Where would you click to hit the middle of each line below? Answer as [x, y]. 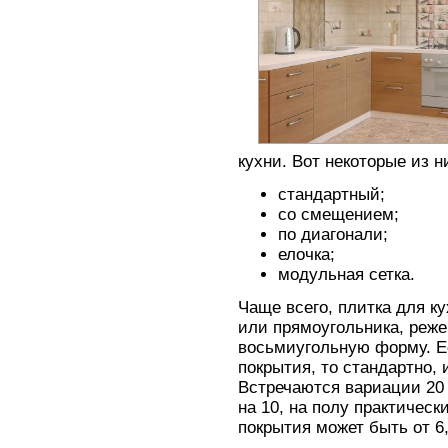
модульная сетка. [346, 275]
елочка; [306, 255]
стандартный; [331, 195]
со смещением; [338, 215]
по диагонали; [333, 235]
